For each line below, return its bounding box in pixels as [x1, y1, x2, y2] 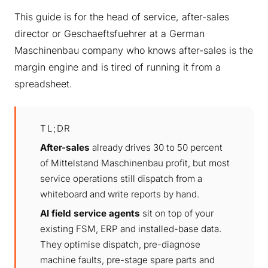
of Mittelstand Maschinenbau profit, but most [40, 157, 230, 169]
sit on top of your [140, 207, 214, 219]
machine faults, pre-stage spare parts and [40, 254, 215, 266]
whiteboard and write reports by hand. [40, 188, 199, 200]
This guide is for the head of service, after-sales [14, 10, 229, 23]
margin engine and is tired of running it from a [14, 60, 221, 73]
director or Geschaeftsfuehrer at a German [14, 27, 205, 39]
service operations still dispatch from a [40, 172, 202, 184]
